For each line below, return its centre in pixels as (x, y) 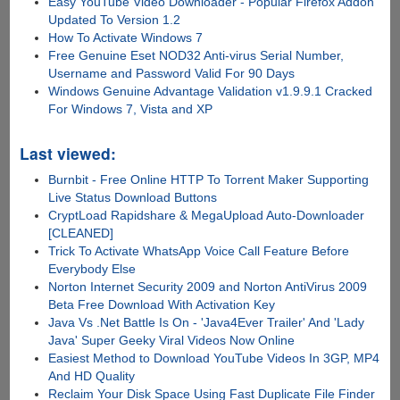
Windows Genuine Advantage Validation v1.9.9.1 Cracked (211, 92)
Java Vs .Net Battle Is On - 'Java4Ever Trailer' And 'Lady (207, 323)
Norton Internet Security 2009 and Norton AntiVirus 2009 (208, 287)
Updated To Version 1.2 (115, 20)
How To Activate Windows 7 (126, 38)
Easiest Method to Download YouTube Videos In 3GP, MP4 (214, 358)
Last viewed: (67, 154)
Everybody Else (92, 269)
